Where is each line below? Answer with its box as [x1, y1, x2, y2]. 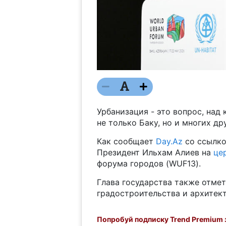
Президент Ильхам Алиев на [96, 147, 213, 157]
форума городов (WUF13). [96, 158, 201, 168]
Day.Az [155, 136, 183, 146]
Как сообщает [96, 136, 156, 146]
